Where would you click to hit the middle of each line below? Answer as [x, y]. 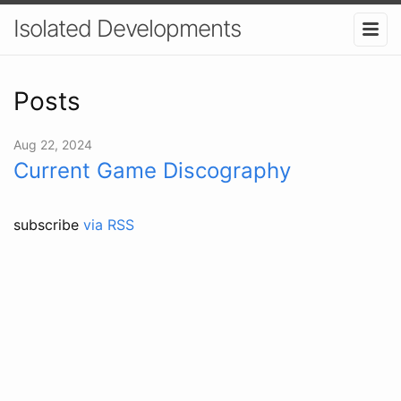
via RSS [109, 224]
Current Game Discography [152, 170]
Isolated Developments [127, 28]
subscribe [48, 224]
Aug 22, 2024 [53, 144]
